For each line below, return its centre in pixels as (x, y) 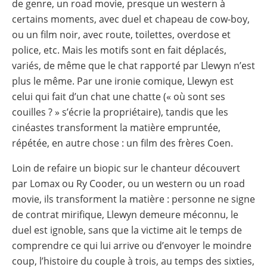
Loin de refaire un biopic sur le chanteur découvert (126, 168)
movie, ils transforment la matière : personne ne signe (133, 199)
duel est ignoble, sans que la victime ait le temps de (127, 230)
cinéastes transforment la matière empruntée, (116, 127)
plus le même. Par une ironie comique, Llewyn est (123, 81)
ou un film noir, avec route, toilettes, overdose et (121, 34)
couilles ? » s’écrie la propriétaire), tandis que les (120, 112)
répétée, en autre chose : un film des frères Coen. (122, 143)
